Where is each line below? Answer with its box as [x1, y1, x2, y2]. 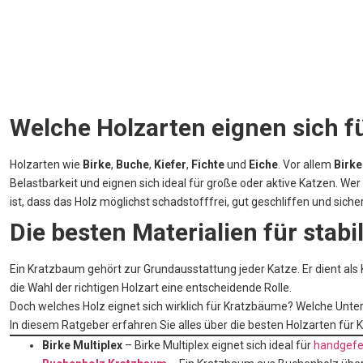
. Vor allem [278, 158, 334, 172]
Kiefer [154, 158, 186, 172]
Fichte [191, 158, 224, 172]
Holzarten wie [10, 158, 83, 172]
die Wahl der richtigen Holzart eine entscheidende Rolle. [10, 281, 292, 295]
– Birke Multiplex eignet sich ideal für [122, 339, 314, 352]
